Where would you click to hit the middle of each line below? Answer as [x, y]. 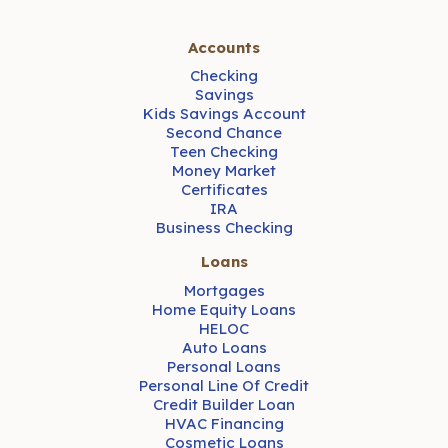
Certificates [224, 190]
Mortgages [224, 290]
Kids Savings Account [224, 114]
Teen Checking [224, 152]
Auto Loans [224, 347]
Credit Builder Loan [224, 404]
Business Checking [224, 228]
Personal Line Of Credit [224, 385]
